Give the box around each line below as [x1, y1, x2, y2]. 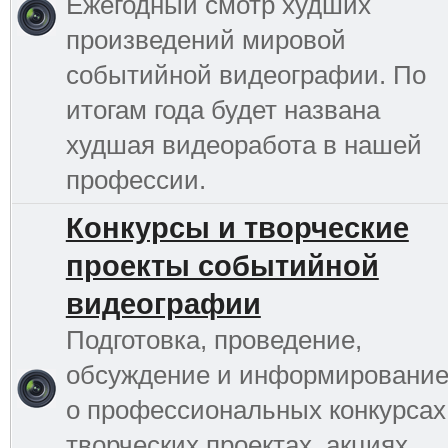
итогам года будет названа [65, 94, 380, 125]
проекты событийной [65, 249, 379, 282]
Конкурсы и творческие [65, 211, 409, 244]
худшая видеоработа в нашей [65, 129, 422, 160]
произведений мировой [65, 24, 346, 55]
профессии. [65, 164, 206, 195]
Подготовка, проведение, [65, 324, 362, 355]
